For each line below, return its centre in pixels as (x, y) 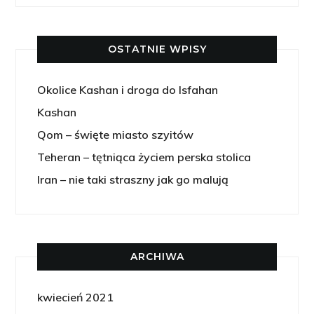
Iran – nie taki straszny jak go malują (133, 179)
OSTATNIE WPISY (157, 49)
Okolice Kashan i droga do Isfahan (128, 90)
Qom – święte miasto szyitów (116, 135)
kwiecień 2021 (76, 297)
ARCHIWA (157, 257)
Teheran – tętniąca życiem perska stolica (144, 157)
